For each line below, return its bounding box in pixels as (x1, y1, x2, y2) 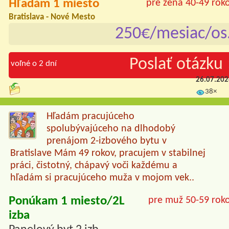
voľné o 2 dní (11, 59, 57, 68)
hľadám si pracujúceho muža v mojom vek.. (10, 173, 194, 184)
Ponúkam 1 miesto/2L (9, 195, 125, 208)
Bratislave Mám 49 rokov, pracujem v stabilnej (10, 148, 205, 159)
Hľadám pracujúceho (47, 111, 134, 122)
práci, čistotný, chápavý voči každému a (10, 161, 177, 171)
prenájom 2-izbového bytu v (47, 136, 167, 147)
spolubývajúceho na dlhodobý (47, 124, 175, 134)
